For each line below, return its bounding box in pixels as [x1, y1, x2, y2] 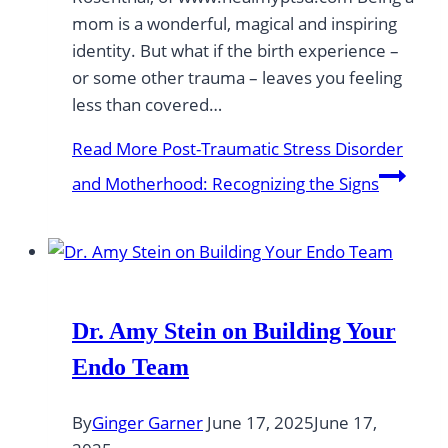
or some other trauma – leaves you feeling [72, 65, 402, 89]
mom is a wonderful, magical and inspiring [72, 11, 397, 35]
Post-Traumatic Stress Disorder [158, 136, 403, 160]
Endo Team [72, 353, 189, 380]
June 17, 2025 [207, 410, 314, 434]
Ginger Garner [92, 410, 203, 434]
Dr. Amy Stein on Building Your [72, 317, 396, 344]
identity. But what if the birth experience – [72, 38, 399, 62]
